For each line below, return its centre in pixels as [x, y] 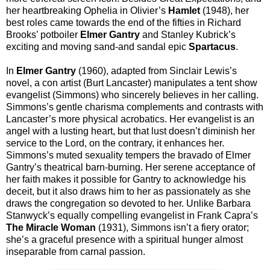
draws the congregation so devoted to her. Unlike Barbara [128, 203]
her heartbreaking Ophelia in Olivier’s [87, 10]
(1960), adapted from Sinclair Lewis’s [156, 71]
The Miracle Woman [51, 227]
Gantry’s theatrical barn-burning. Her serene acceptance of [130, 167]
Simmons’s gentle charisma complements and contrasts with [135, 107]
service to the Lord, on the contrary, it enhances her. [115, 143]
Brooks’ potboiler [43, 34]
